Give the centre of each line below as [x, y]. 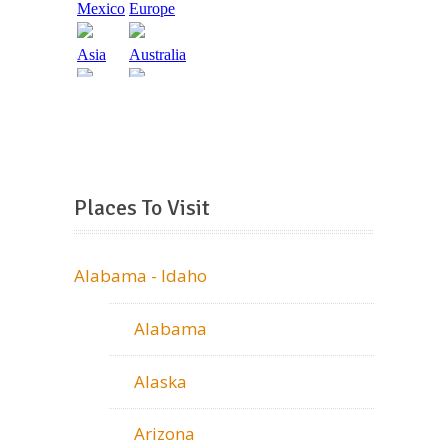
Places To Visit [142, 208]
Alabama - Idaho [140, 276]
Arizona [164, 434]
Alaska [160, 381]
